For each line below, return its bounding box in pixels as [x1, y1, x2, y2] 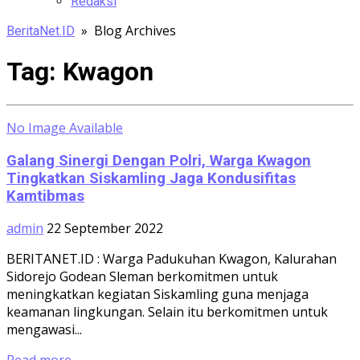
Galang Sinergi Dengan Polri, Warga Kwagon [6, 151, 311, 170]
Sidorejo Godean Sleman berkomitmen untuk [6, 268, 278, 286]
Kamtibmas [6, 186, 84, 205]
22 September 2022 [47, 219, 163, 238]
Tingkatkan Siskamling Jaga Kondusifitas [6, 169, 296, 187]
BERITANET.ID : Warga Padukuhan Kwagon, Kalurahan [6, 250, 337, 268]
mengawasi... [6, 321, 82, 339]
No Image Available [6, 118, 123, 137]
